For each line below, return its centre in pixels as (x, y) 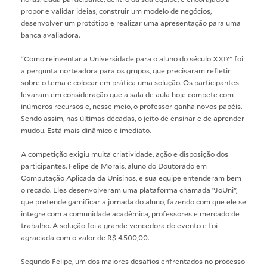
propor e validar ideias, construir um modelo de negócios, (116, 10)
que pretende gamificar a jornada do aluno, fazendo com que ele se (133, 201)
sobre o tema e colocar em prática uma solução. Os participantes (130, 82)
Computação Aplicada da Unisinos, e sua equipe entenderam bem (131, 177)
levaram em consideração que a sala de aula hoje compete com (127, 94)
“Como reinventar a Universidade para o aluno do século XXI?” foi (132, 58)
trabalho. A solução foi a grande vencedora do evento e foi (119, 225)
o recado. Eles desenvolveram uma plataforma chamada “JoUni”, (129, 189)
